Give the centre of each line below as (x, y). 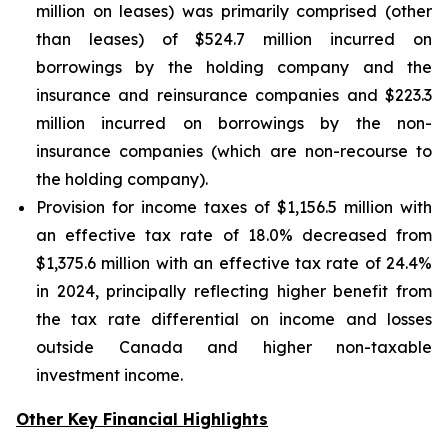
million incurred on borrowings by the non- (234, 123)
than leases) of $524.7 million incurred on (234, 39)
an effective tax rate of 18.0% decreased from (234, 235)
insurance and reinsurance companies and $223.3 (234, 95)
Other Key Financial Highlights (142, 419)
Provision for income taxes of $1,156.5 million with (234, 207)
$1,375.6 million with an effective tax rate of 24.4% (234, 263)
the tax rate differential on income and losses (234, 319)
